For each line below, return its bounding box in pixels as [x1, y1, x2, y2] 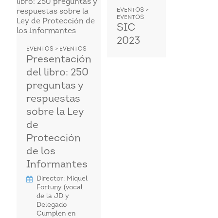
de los [26, 146, 55, 157]
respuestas [26, 94, 80, 104]
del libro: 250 [26, 68, 89, 78]
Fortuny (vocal [36, 183, 83, 191]
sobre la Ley [26, 107, 83, 117]
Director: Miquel [36, 175, 88, 182]
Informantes [26, 160, 88, 170]
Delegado [36, 201, 67, 209]
